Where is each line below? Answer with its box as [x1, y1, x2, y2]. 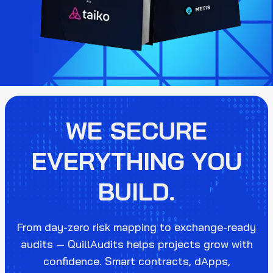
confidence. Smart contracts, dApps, [43, 253, 230, 268]
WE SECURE [66, 115, 207, 146]
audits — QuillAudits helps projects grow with [20, 236, 253, 251]
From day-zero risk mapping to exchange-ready [17, 219, 256, 234]
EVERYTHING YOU [31, 145, 242, 176]
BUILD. [97, 175, 175, 207]
